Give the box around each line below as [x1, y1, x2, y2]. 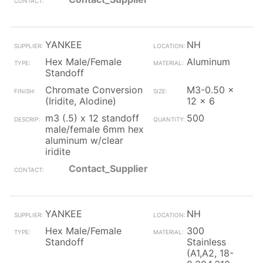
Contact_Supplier [69, 163, 148, 174]
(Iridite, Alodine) [45, 95, 116, 107]
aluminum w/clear [45, 134, 123, 146]
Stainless [186, 236, 226, 248]
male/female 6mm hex [45, 123, 144, 135]
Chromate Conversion [45, 84, 143, 96]
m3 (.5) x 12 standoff [45, 112, 139, 124]
